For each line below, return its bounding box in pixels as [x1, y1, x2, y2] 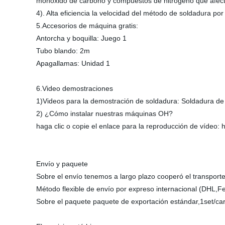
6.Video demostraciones [36, 84, 113, 92]
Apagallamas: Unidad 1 [36, 59, 110, 67]
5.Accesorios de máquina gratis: [36, 22, 138, 30]
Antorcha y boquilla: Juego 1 [36, 34, 127, 42]
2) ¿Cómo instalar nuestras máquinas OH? [36, 109, 173, 118]
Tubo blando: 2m [36, 47, 90, 55]
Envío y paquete [36, 160, 88, 168]
